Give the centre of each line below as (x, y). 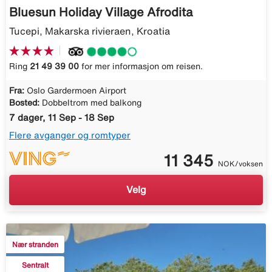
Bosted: (24, 102)
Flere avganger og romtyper (70, 135)
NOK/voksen (240, 163)
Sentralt (35, 265)
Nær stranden (35, 244)
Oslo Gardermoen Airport (76, 90)
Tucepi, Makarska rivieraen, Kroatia (90, 31)
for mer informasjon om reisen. (141, 66)
